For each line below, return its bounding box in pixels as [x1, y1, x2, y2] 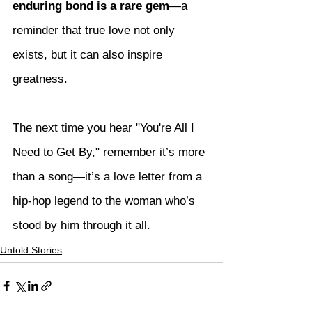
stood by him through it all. [13, 219, 150, 233]
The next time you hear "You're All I [13, 121, 198, 135]
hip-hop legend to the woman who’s [13, 194, 198, 208]
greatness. [13, 72, 68, 86]
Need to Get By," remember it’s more [13, 146, 208, 159]
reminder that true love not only [13, 24, 178, 38]
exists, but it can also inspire [13, 48, 166, 62]
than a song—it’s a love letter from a [13, 170, 205, 184]
